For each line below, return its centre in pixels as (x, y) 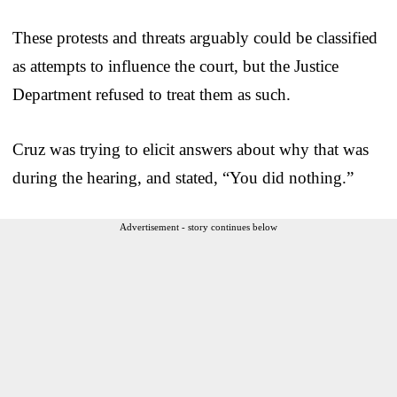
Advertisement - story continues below (198, 226)
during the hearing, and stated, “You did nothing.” (183, 177)
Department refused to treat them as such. (152, 94)
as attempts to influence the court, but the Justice (175, 66)
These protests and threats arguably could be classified (195, 37)
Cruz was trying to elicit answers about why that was (191, 149)
